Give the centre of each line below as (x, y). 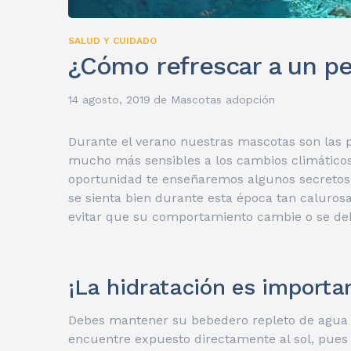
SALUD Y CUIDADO (112, 41)
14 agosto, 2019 (109, 100)
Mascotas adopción (223, 100)
